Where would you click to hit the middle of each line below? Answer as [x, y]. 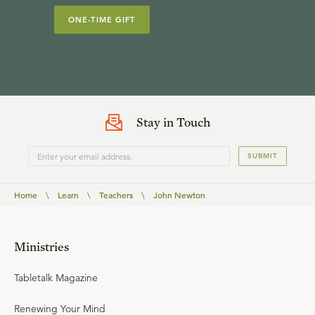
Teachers [116, 195]
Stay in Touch [173, 122]
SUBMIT [263, 156]
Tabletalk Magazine [56, 278]
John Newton [179, 195]
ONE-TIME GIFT [102, 20]
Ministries [41, 246]
